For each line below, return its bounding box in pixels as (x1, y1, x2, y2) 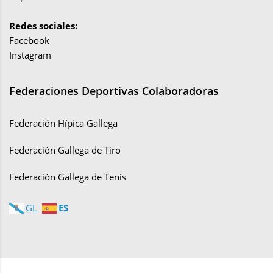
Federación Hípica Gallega (9, 117, 118, 130)
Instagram (9, 49, 51, 62)
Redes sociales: (9, 19, 77, 32)
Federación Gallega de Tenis (9, 171, 126, 183)
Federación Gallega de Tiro (9, 144, 121, 157)
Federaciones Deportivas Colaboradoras (9, 83, 219, 99)
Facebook (9, 34, 49, 47)
